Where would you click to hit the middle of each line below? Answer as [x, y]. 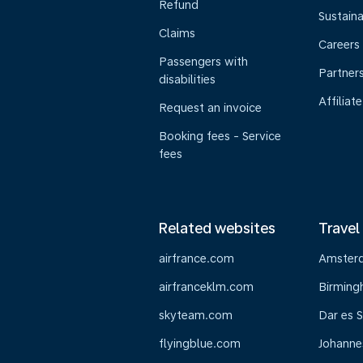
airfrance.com [196, 258]
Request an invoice [210, 108]
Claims [177, 33]
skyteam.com [196, 315]
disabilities [187, 79]
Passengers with [203, 62]
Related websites [217, 228]
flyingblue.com [200, 344]
